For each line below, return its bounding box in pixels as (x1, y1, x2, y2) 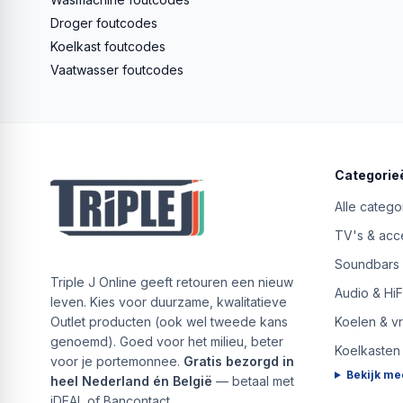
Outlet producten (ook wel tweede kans (50, 313, 288, 329)
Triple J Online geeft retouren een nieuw (50, 273, 293, 290)
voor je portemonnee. (50, 353, 184, 369)
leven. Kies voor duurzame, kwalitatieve (50, 293, 287, 309)
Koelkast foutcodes (50, 38, 166, 54)
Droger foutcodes (50, 14, 157, 31)
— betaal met (212, 372, 294, 389)
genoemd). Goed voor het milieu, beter (50, 333, 283, 349)
